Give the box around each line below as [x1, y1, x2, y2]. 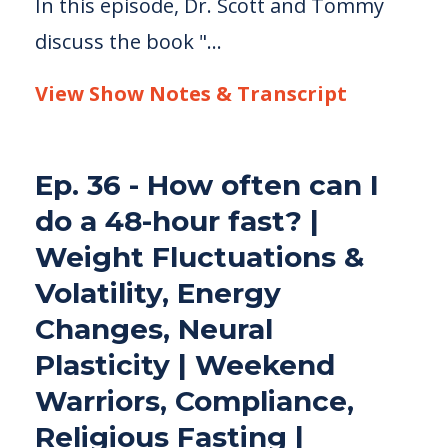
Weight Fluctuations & [35, 240, 364, 274]
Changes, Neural [35, 312, 273, 346]
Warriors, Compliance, [35, 384, 354, 418]
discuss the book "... [35, 28, 222, 55]
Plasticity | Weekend [35, 348, 335, 382]
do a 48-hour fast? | [35, 204, 319, 238]
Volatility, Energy [35, 276, 281, 310]
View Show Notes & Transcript [35, 80, 347, 107]
